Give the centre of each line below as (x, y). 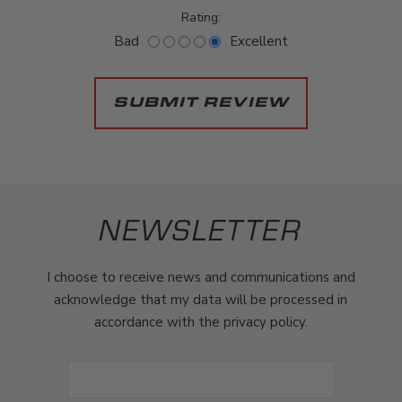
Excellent (259, 41)
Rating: (201, 17)
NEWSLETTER (201, 229)
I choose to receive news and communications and (201, 277)
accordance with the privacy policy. (201, 322)
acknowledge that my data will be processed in (201, 299)
